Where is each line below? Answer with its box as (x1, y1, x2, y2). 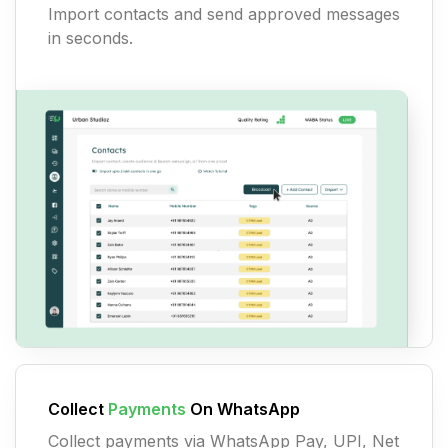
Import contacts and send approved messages (48, 4, 400, 25)
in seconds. (48, 28, 133, 49)
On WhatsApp (186, 399, 300, 420)
